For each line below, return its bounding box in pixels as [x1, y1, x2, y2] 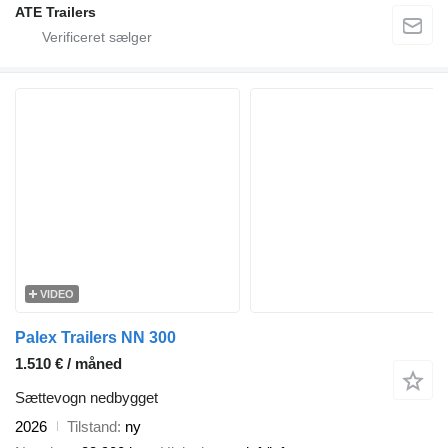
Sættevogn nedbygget [15, 388, 158, 406]
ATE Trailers [15, 3, 96, 20]
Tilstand [67, 417, 117, 435]
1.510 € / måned [15, 354, 122, 372]
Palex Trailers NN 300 [15, 328, 176, 346]
